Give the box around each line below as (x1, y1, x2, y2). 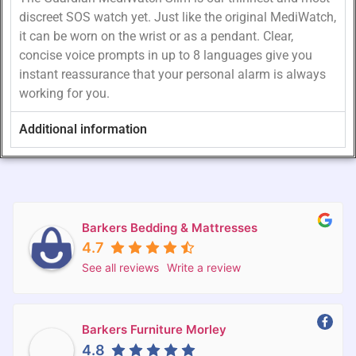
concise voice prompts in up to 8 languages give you (19, 48, 312, 64)
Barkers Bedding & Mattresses (82, 219, 257, 235)
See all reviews (82, 261, 159, 275)
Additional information (19, 122, 147, 137)
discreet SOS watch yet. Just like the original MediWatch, (19, 10, 336, 25)
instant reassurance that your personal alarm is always (19, 67, 326, 83)
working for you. (19, 86, 110, 102)
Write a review (167, 261, 241, 275)
